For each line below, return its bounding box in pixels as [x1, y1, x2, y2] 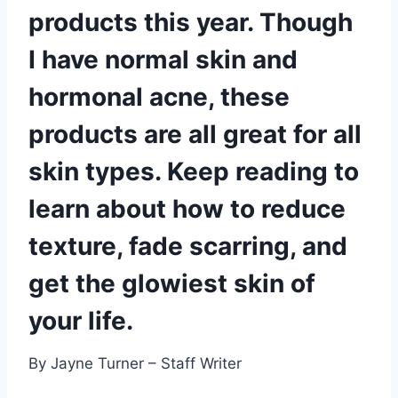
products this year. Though [28, 7, 353, 38]
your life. [28, 306, 133, 337]
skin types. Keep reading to [28, 156, 359, 187]
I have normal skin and [28, 44, 298, 76]
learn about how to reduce [28, 194, 346, 225]
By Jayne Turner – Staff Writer [28, 354, 242, 373]
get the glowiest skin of [28, 268, 315, 299]
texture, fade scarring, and [28, 231, 347, 262]
